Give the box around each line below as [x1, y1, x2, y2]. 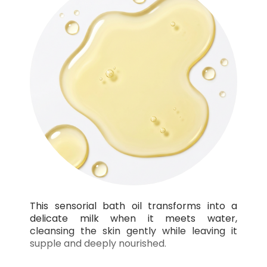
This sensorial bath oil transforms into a [30, 199, 237, 213]
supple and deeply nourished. [30, 237, 166, 251]
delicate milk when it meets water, [30, 212, 237, 226]
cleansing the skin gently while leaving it [30, 224, 237, 238]
